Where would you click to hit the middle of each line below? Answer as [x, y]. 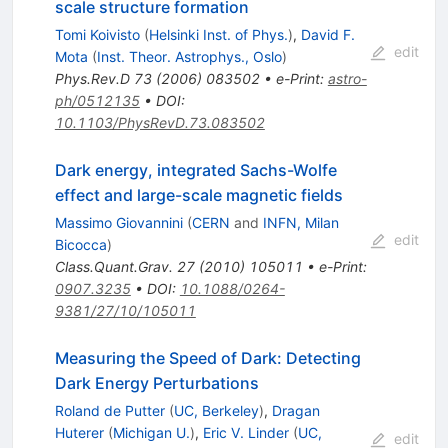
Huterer [79, 432]
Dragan [295, 410]
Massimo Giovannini [118, 222]
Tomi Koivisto [97, 34]
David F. [327, 34]
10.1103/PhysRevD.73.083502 [159, 122]
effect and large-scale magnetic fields [198, 194]
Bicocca [80, 244]
